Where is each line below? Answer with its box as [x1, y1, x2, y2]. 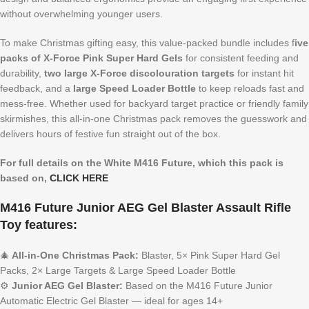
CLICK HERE [50, 172, 108, 183]
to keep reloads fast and [196, 82, 304, 94]
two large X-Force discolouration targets [44, 67, 235, 79]
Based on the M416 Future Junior [123, 279, 272, 291]
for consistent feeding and [183, 52, 299, 63]
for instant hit [235, 67, 294, 79]
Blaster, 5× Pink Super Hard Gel [139, 249, 280, 261]
